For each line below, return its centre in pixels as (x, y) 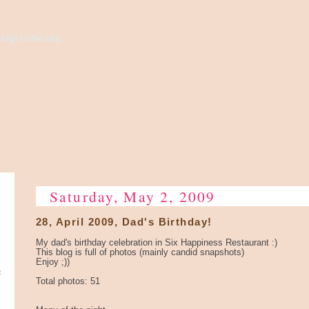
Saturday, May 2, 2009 (133, 196)
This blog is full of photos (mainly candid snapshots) (140, 252)
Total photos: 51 (68, 281)
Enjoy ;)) (53, 262)
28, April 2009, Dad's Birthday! (124, 222)
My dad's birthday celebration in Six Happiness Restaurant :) (157, 242)
